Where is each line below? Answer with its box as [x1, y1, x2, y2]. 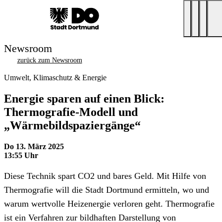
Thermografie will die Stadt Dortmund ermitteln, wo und [4, 184, 209, 195]
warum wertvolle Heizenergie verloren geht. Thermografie [4, 198, 215, 209]
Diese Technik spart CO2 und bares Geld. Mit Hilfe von [4, 170, 206, 181]
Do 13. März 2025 [4, 142, 64, 151]
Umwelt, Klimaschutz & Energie [4, 73, 107, 82]
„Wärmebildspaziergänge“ [4, 118, 141, 132]
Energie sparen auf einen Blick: [4, 92, 165, 105]
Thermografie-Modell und [4, 105, 138, 118]
